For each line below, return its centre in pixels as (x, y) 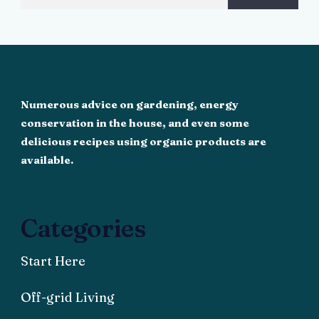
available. (48, 160)
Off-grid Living (68, 297)
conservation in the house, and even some (135, 123)
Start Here (53, 261)
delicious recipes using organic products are (143, 142)
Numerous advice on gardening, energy (130, 105)
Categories (83, 228)
